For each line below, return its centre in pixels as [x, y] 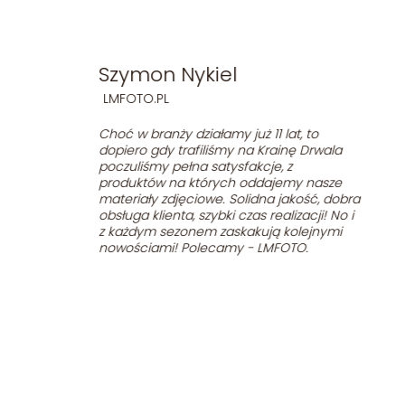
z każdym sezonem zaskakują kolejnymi [193, 231]
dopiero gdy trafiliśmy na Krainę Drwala [193, 150]
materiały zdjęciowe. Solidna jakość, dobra [202, 199]
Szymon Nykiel [141, 75]
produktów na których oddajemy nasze [193, 183]
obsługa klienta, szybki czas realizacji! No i [199, 215]
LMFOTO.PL [109, 99]
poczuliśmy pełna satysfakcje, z [168, 166]
